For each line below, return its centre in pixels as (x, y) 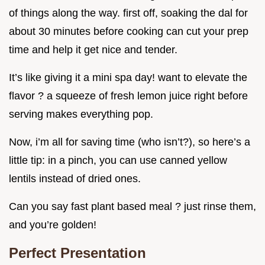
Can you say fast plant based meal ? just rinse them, (132, 206)
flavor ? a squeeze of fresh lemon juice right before (128, 96)
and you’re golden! (53, 224)
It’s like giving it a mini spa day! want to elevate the (128, 77)
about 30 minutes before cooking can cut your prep (129, 31)
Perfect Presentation (77, 253)
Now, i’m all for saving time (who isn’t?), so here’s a (130, 142)
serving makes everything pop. (81, 114)
